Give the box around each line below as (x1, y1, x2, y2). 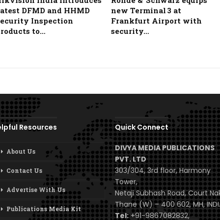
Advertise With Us (6, 186, 65, 194)
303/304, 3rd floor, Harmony (115, 165, 211, 176)
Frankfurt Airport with (110, 16, 202, 26)
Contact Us (6, 166, 42, 175)
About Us (6, 147, 35, 156)
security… (110, 26, 149, 36)
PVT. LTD (115, 154, 146, 165)
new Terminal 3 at (110, 5, 181, 16)
